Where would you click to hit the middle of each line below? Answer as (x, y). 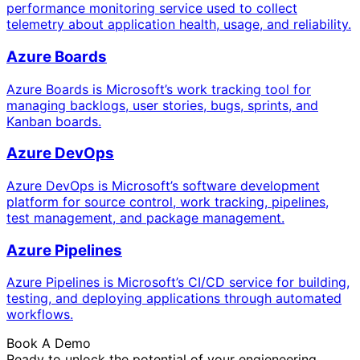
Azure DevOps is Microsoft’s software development (163, 185)
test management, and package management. (145, 217)
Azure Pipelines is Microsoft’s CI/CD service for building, (178, 282)
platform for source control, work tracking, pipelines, (168, 201)
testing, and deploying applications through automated (174, 299)
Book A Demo (49, 344)
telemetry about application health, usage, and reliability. (179, 25)
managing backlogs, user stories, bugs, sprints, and (162, 105)
